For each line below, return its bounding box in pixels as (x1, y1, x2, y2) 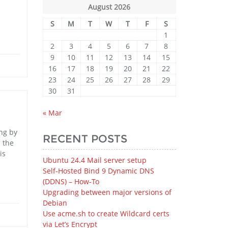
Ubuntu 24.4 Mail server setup (42, 155, 147, 165)
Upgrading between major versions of (42, 187, 172, 197)
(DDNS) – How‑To (42, 177, 99, 186)
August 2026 (88, 2, 130, 12)
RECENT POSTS (42, 132, 127, 145)
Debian (42, 198, 67, 208)
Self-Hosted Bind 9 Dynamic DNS (42, 166, 154, 176)
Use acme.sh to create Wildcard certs (42, 209, 169, 218)
